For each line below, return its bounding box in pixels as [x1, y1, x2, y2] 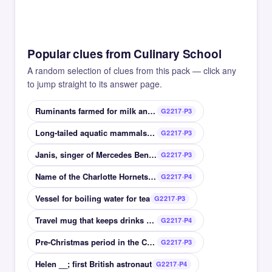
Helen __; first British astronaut [35, 258, 152, 270]
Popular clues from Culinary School [27, 46, 222, 63]
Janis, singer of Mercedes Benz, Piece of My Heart [149, 149, 157, 161]
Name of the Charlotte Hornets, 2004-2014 [148, 171, 156, 183]
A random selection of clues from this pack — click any [27, 64, 236, 77]
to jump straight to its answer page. [27, 78, 162, 90]
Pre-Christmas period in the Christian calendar [147, 236, 155, 248]
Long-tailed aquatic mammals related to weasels [147, 127, 155, 139]
